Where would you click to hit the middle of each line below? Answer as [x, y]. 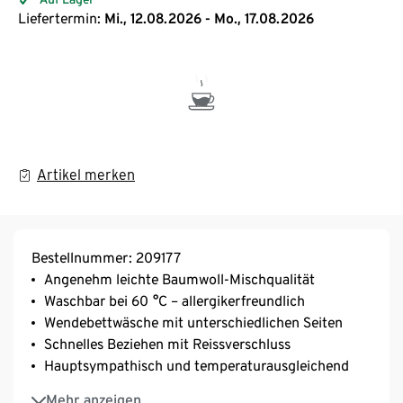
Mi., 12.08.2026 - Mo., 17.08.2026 [209, 18]
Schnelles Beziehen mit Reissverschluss [167, 344]
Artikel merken [86, 175]
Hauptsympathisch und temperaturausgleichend [197, 365]
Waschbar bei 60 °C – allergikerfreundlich [175, 300]
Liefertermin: [59, 18]
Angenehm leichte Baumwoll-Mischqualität [179, 279]
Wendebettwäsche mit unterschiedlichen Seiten [193, 322]
